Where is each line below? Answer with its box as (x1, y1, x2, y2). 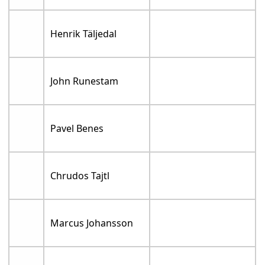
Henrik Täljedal (50, 27, 117, 41)
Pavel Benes (50, 122, 104, 135)
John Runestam (50, 75, 119, 88)
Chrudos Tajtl (50, 169, 110, 183)
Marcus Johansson (50, 216, 134, 230)
